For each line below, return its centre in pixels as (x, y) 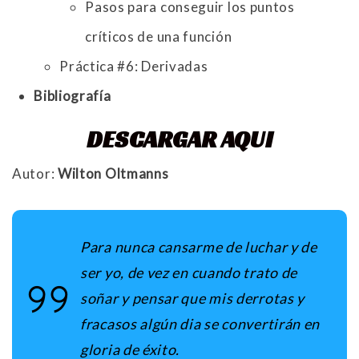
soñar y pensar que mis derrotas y (193, 298)
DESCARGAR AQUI (179, 140)
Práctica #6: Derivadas (134, 67)
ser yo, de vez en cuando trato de (189, 273)
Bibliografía (73, 96)
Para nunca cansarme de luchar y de (199, 247)
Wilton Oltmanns (113, 174)
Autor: (35, 174)
